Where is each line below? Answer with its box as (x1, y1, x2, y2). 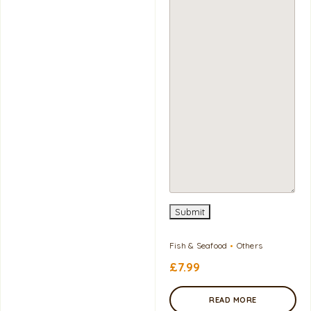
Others (236, 239, 263, 251)
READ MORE (209, 294, 257, 305)
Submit (175, 205, 205, 217)
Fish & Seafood (169, 239, 228, 251)
